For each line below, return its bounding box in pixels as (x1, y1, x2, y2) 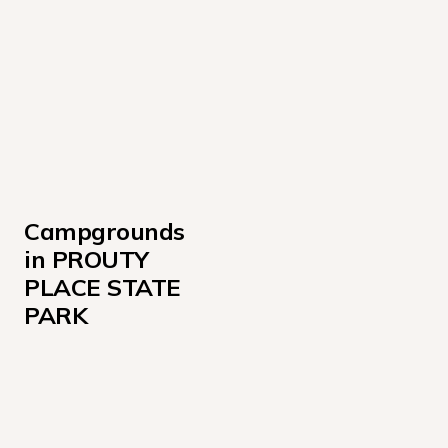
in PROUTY (24, 244, 149, 274)
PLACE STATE (24, 272, 181, 302)
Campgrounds (24, 216, 185, 246)
